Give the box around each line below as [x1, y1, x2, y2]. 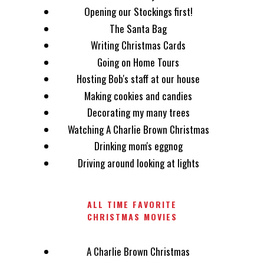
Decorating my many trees [87, 105, 190, 120]
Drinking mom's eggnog [94, 138, 183, 154]
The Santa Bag [110, 21, 167, 36]
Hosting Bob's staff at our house [77, 71, 200, 87]
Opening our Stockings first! [84, 4, 193, 19]
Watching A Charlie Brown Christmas [67, 121, 209, 137]
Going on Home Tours [97, 54, 180, 70]
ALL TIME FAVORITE [87, 197, 177, 210]
